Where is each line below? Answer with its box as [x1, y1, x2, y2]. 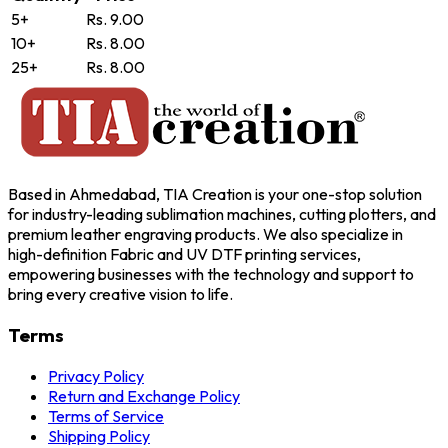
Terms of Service [48, 405, 164, 426]
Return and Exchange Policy [48, 385, 240, 406]
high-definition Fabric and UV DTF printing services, [8, 244, 361, 265]
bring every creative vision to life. [8, 284, 233, 305]
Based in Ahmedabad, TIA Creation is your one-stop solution [8, 184, 422, 205]
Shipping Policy [48, 425, 150, 446]
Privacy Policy [48, 365, 144, 386]
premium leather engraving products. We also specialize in [8, 224, 403, 245]
